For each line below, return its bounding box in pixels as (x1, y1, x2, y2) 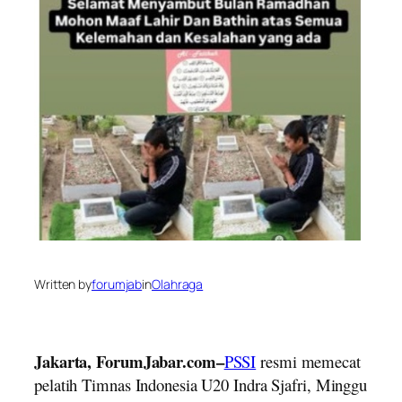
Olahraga (152, 275, 204, 293)
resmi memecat (256, 349, 361, 372)
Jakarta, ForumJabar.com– (34, 348, 224, 373)
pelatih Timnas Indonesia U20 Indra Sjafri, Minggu (34, 372, 368, 396)
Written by (34, 275, 92, 293)
